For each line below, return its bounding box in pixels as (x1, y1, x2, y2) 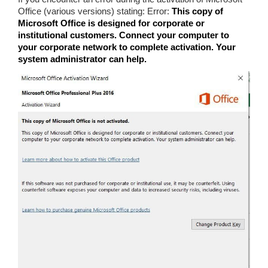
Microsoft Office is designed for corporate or (18, 18, 205, 28)
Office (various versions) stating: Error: (18, 6, 172, 16)
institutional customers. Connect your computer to (18, 30, 229, 40)
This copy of (172, 6, 223, 16)
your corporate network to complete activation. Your (18, 42, 236, 52)
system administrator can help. (18, 54, 147, 64)
